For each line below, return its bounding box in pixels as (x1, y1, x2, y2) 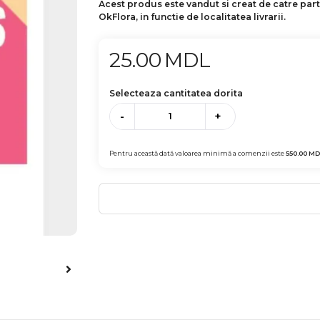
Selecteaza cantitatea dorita (109, 88, 244, 99)
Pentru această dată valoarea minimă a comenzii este (109, 149, 286, 157)
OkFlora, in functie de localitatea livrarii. (99, 11, 286, 22)
